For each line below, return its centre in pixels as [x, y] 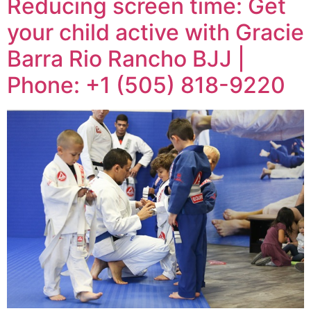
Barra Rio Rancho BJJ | [126, 59]
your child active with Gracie [155, 33]
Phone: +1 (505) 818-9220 [146, 85]
